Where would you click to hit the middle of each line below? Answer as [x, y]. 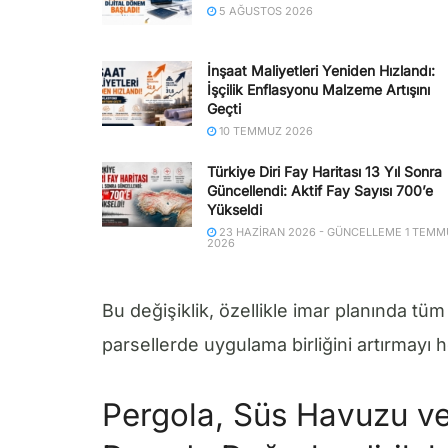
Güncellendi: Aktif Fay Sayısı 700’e [320, 191]
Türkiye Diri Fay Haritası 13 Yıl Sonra [324, 172]
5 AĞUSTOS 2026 [264, 11]
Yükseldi [234, 210]
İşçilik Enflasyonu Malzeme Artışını [318, 90]
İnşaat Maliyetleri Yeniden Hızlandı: [321, 71]
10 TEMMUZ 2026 [264, 131]
